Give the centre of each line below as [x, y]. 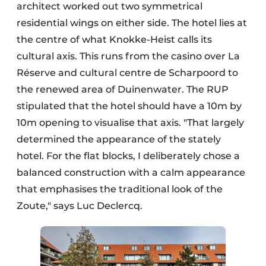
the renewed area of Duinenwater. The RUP [123, 89]
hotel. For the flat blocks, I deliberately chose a [128, 156]
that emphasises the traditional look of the [120, 189]
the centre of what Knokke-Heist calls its [114, 39]
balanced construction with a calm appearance [131, 172]
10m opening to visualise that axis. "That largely [130, 123]
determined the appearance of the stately [119, 139]
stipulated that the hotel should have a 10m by [129, 106]
